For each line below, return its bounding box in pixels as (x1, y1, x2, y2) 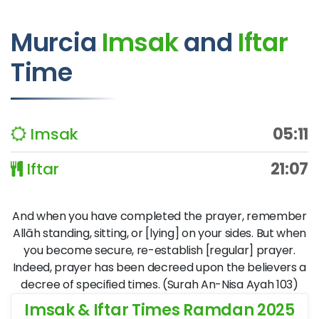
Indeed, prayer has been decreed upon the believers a (12, 259, 307, 276)
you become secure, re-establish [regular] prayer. (23, 242, 296, 258)
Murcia (11, 25, 102, 60)
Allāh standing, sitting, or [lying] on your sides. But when (12, 225, 307, 241)
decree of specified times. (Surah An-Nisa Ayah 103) (21, 276, 298, 293)
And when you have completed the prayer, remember (12, 208, 307, 224)
